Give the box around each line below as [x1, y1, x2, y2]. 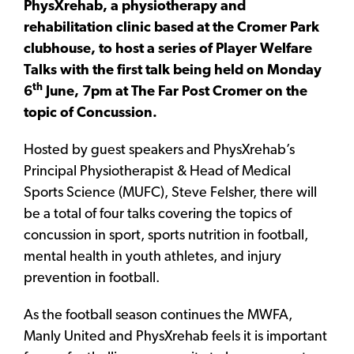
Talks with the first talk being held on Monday [24, 63, 322, 79]
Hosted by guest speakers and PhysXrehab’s [24, 143, 295, 159]
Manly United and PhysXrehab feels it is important [24, 330, 327, 345]
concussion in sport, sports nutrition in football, [24, 228, 308, 244]
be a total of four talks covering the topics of [24, 207, 292, 223]
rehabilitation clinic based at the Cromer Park [24, 21, 319, 36]
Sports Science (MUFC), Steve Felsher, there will [24, 186, 317, 201]
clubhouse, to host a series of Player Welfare [24, 42, 312, 58]
